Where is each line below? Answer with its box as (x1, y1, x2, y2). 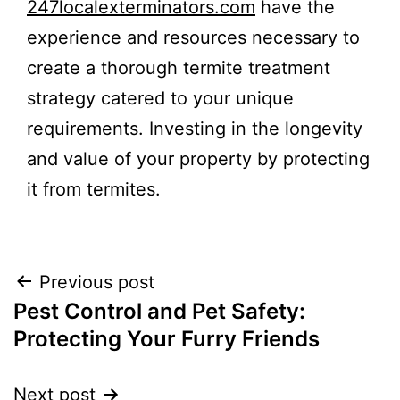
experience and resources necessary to (27, 26, 360, 48)
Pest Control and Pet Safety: (13, 297, 305, 324)
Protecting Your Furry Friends (13, 325, 320, 352)
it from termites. (27, 178, 161, 200)
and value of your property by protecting (27, 147, 370, 170)
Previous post (39, 271, 154, 293)
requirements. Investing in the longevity (27, 117, 362, 139)
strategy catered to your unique (27, 87, 294, 109)
